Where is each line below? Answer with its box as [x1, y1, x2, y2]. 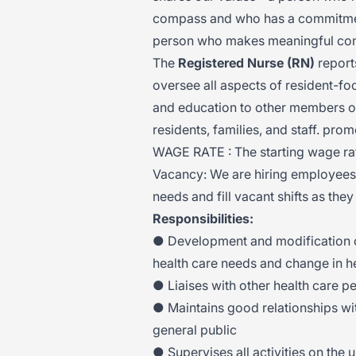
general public [153, 322, 237, 338]
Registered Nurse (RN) [178, 55, 315, 71]
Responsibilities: [153, 211, 253, 226]
